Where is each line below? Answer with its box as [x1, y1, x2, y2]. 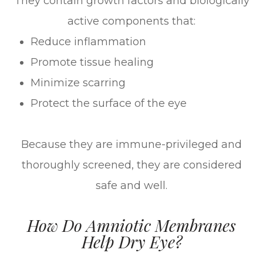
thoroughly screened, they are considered [21, 158, 242, 171]
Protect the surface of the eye [31, 96, 187, 110]
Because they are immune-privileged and [21, 137, 242, 151]
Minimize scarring [31, 76, 126, 89]
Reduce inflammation [31, 35, 150, 48]
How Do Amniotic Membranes [27, 213, 236, 236]
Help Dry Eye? [81, 230, 182, 252]
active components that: [68, 14, 195, 28]
